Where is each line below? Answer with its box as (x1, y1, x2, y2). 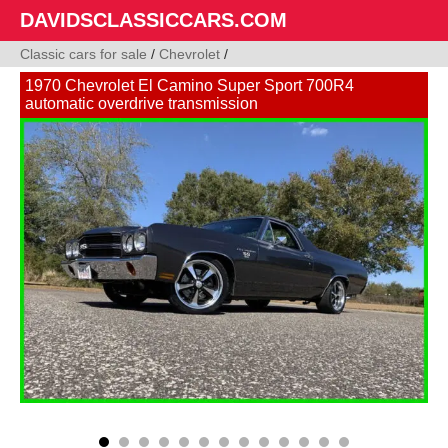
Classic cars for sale (20, 46, 147, 62)
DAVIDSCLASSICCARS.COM (20, 9, 287, 31)
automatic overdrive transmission (25, 95, 258, 112)
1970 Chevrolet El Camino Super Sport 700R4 (25, 77, 354, 94)
